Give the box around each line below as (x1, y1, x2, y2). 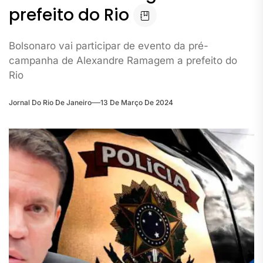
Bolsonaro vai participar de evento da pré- (9, 39, 208, 52)
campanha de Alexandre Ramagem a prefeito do (9, 54, 237, 66)
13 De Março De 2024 (100, 98, 173, 107)
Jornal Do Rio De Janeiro (9, 98, 92, 107)
